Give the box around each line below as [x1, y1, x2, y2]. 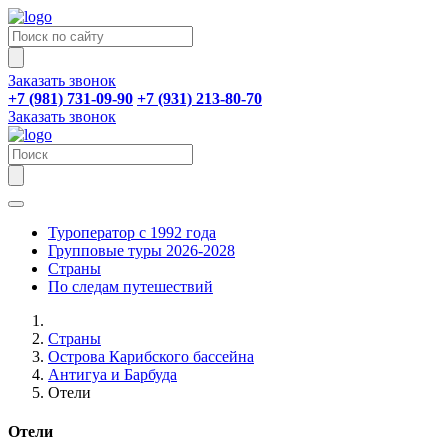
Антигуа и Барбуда [48, 366, 177, 383]
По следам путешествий [48, 278, 213, 295]
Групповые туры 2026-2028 [48, 242, 235, 259]
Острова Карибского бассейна [48, 348, 254, 365]
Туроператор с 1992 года [48, 224, 216, 241]
